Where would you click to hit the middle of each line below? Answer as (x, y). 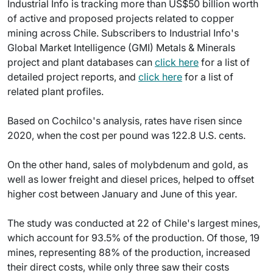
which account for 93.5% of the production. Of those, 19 (133, 238)
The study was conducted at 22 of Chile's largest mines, (134, 223)
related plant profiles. (55, 91)
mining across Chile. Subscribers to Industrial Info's (123, 33)
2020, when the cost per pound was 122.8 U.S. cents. (126, 135)
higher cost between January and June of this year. (122, 194)
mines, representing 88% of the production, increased (129, 252)
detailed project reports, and (73, 77)
